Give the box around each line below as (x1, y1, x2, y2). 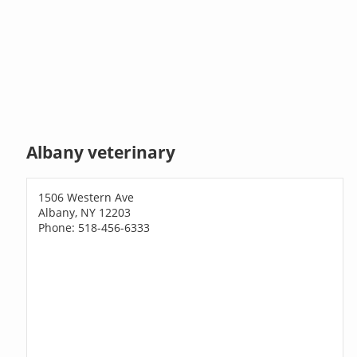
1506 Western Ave (38, 189, 135, 205)
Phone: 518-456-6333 (38, 219, 151, 235)
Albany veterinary (26, 141, 176, 164)
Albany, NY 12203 (38, 204, 131, 220)
